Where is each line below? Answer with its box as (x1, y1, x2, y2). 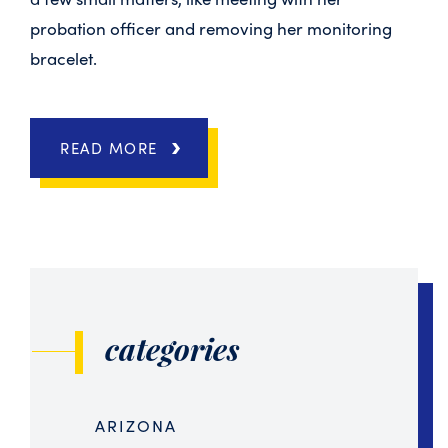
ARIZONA (95, 414, 177, 437)
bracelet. (30, 46, 97, 70)
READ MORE (60, 137, 158, 159)
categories (105, 329, 240, 369)
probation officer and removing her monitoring (30, 16, 392, 40)
